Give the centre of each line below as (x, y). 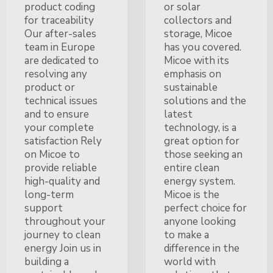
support (44, 208)
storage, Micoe (198, 34)
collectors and (198, 20)
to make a (186, 235)
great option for (202, 141)
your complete (59, 127)
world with (190, 261)
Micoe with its (197, 60)
